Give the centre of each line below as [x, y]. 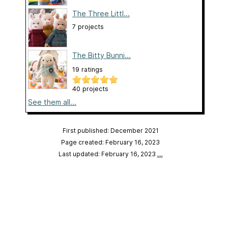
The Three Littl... [101, 13]
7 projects [88, 26]
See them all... [52, 102]
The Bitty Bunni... [102, 55]
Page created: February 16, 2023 [110, 142]
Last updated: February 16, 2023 [108, 154]
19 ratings [88, 69]
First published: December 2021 [110, 130]
